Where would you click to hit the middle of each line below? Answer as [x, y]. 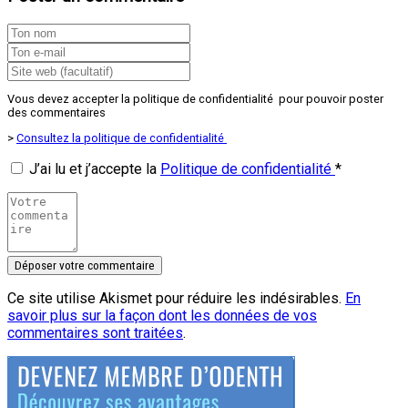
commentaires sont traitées [95, 333]
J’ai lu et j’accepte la [95, 169]
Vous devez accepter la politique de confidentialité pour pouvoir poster [195, 99]
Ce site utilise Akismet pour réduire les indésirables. [176, 299]
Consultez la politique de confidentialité [122, 138]
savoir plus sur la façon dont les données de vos [162, 316]
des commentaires [56, 113]
